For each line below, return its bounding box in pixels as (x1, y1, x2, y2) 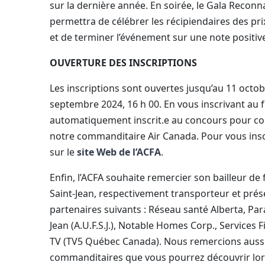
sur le (50, 146, 77, 159)
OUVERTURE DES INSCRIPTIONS (50, 56, 199, 69)
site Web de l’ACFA (77, 146, 161, 159)
